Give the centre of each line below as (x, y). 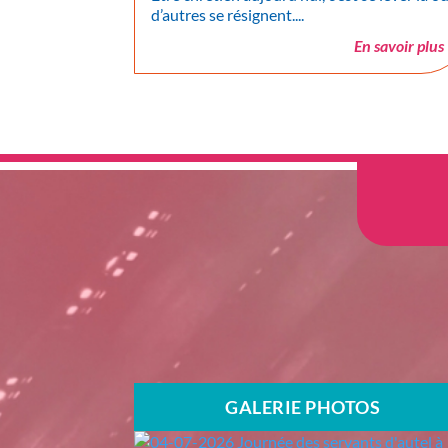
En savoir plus (399, 45)
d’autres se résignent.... (228, 14)
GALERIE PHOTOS (303, 407)
